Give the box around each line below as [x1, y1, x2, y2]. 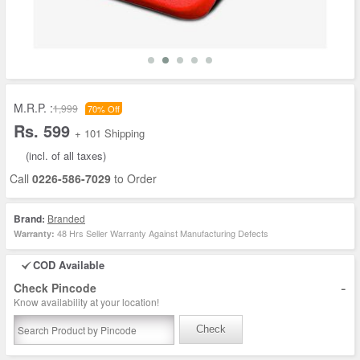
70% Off [88, 102, 120, 115]
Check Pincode [14, 280, 96, 296]
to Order [111, 170, 157, 186]
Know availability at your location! [14, 295, 159, 309]
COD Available [33, 257, 104, 272]
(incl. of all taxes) [26, 148, 106, 163]
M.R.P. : [14, 100, 53, 116]
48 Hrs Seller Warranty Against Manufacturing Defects [55, 227, 268, 239]
